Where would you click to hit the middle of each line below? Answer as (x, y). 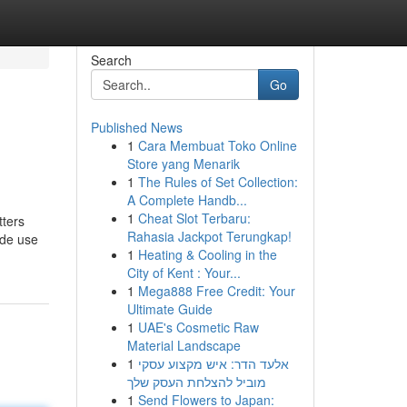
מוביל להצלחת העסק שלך (196, 382)
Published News (136, 127)
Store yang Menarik (183, 164)
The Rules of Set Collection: (218, 182)
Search (111, 60)
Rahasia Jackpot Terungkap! (209, 236)
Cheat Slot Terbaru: (194, 218)
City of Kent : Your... (184, 273)
